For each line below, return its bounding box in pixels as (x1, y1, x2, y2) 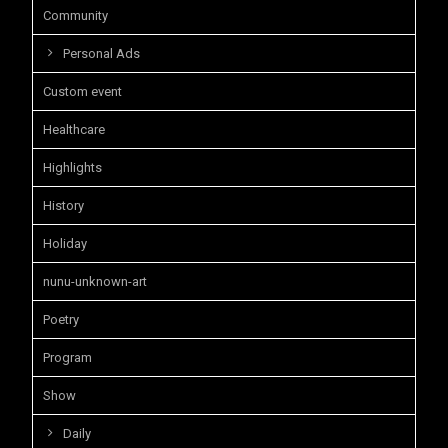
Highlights (43, 160, 102, 176)
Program (43, 350, 92, 366)
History (43, 198, 84, 214)
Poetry (43, 312, 79, 328)
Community (43, 8, 108, 24)
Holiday (43, 236, 87, 252)
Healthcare (43, 122, 105, 138)
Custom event (43, 84, 122, 100)
